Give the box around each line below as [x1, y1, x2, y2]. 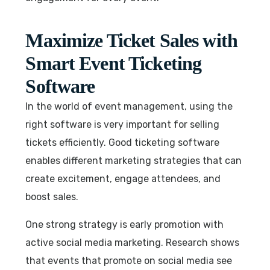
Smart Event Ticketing [25, 52, 202, 74]
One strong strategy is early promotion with [25, 218, 224, 230]
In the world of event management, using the [25, 100, 233, 112]
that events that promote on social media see [25, 254, 233, 266]
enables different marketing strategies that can [25, 154, 242, 166]
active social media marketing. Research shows [25, 236, 240, 248]
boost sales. [25, 190, 79, 202]
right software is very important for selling [25, 118, 220, 130]
